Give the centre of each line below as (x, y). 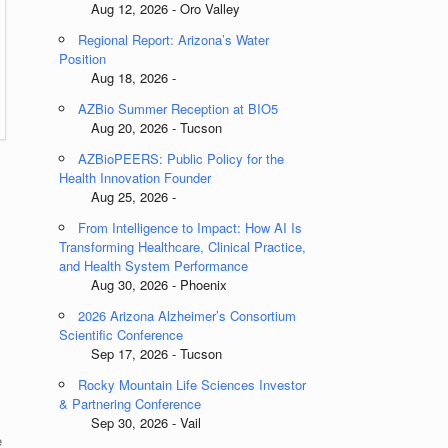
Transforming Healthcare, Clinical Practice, (183, 246)
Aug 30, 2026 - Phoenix (143, 284)
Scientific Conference (121, 334)
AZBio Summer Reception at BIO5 (178, 108)
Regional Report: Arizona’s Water (174, 39)
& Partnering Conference (130, 403)
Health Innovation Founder (135, 177)
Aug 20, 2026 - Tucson (141, 127)
